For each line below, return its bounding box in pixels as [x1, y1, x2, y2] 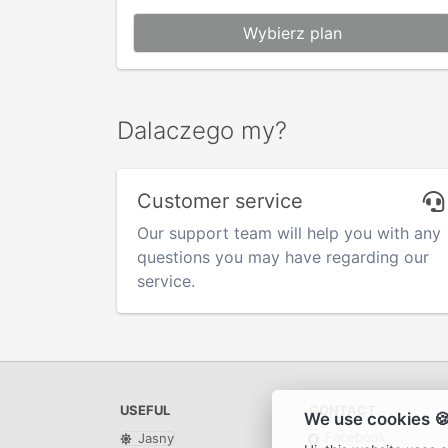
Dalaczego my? [117, 116, 287, 146]
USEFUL [120, 402, 170, 419]
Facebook [321, 429, 386, 446]
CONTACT [309, 402, 376, 419]
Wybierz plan [242, 22, 342, 43]
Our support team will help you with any [137, 223, 441, 244]
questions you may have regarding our [137, 247, 429, 268]
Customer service [137, 189, 303, 214]
